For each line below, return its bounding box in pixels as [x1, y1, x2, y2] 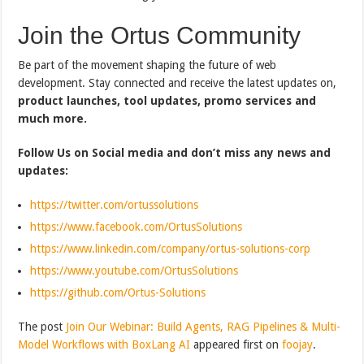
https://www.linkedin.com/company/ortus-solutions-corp [30, 241, 311, 255]
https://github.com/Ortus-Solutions [30, 285, 206, 299]
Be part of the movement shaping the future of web [18, 58, 277, 71]
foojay [282, 337, 314, 351]
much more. [18, 111, 88, 125]
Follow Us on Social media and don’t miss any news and [18, 145, 331, 159]
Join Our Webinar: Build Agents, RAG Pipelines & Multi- [66, 319, 341, 333]
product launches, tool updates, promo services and [18, 93, 317, 107]
